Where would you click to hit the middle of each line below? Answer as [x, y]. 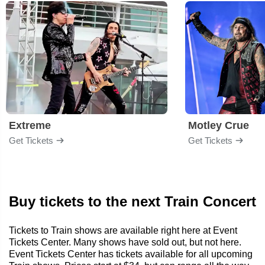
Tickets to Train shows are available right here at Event [123, 230]
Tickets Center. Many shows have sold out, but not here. [125, 242]
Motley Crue [219, 125]
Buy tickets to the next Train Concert [132, 201]
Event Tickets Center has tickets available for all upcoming [131, 254]
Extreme [30, 125]
